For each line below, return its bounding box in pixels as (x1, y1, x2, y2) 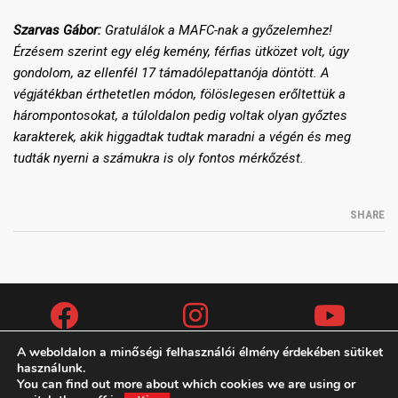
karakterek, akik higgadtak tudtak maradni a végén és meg (13, 129, 351, 146)
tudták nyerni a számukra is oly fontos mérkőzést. (13, 150, 304, 167)
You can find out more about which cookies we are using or (17, 376, 355, 393)
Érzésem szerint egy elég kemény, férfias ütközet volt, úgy (13, 44, 349, 60)
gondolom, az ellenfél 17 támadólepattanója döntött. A (13, 65, 330, 82)
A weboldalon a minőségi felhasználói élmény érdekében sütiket (17, 344, 383, 361)
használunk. (17, 360, 85, 377)
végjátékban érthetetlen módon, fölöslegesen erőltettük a (13, 86, 346, 103)
